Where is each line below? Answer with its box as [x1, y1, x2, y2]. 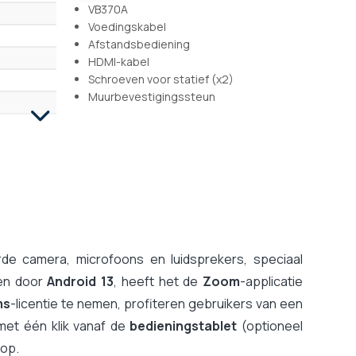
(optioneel [237, 316, 304, 335]
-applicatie [240, 272, 304, 290]
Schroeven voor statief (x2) [88, 71, 234, 87]
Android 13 [47, 272, 114, 290]
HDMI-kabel [88, 53, 149, 69]
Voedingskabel [88, 18, 166, 34]
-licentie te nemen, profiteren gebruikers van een [10, 294, 304, 312]
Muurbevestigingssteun [88, 88, 215, 104]
